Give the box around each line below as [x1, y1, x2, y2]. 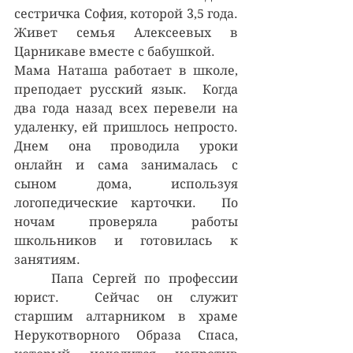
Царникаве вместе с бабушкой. [14, 43, 215, 59]
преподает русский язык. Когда [14, 81, 238, 97]
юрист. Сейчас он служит [14, 289, 238, 305]
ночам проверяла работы [14, 214, 238, 229]
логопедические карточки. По [14, 195, 238, 210]
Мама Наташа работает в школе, [14, 62, 238, 78]
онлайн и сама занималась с [14, 157, 238, 173]
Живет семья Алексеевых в [14, 24, 238, 40]
